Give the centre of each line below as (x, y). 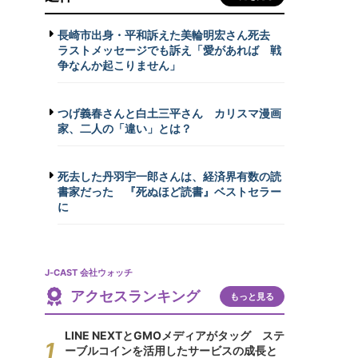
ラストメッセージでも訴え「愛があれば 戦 (169, 50)
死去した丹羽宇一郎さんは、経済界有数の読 (169, 176)
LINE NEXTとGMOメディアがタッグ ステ (175, 335)
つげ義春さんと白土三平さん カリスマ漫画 (169, 113)
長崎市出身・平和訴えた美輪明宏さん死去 (169, 35)
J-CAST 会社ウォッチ (89, 272)
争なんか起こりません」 (119, 65)
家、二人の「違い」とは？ (125, 128)
